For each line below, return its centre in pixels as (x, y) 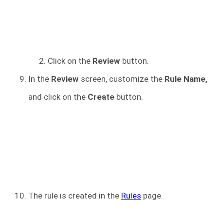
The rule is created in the (75, 196)
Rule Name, (186, 79)
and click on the (58, 97)
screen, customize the (123, 79)
